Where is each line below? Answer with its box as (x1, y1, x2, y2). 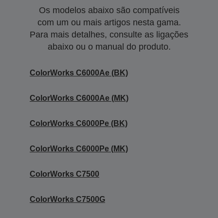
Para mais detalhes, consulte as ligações (30, 29, 188, 39)
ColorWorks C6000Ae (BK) (30, 68, 128, 77)
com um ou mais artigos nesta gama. (37, 17, 181, 27)
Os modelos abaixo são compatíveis (38, 5, 180, 15)
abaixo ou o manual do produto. (47, 41, 171, 52)
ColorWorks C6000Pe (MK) (30, 144, 128, 153)
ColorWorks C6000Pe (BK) (30, 119, 127, 127)
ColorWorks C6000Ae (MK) (30, 93, 128, 102)
